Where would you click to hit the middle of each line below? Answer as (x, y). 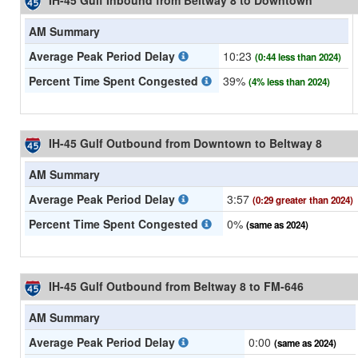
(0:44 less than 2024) (298, 58)
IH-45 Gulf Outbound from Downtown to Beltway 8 (185, 143)
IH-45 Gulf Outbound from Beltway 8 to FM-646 (176, 286)
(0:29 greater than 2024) (303, 201)
